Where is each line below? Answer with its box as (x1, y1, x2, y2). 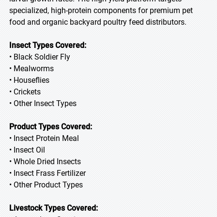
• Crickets (9, 87, 41, 96)
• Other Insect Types (9, 99, 77, 108)
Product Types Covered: (9, 122, 92, 131)
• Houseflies (9, 76, 49, 85)
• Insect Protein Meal (9, 134, 79, 143)
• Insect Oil (9, 145, 45, 155)
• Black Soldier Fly (9, 52, 70, 62)
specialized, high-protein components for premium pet (9, 6, 193, 15)
